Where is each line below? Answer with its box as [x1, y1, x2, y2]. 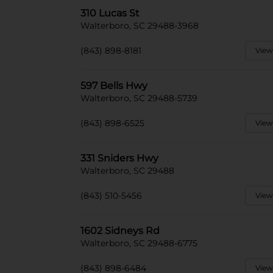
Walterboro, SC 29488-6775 [80, 238, 197, 249]
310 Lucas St [80, 7, 140, 19]
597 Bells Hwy [80, 80, 147, 91]
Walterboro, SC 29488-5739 [80, 93, 197, 104]
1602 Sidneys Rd [80, 225, 160, 236]
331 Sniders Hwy [80, 152, 158, 164]
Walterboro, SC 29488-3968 [80, 20, 199, 31]
